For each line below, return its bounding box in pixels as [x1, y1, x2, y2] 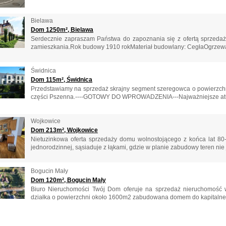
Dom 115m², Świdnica [31, 76, 92, 84]
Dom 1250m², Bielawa [31, 26, 93, 33]
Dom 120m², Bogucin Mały [31, 177, 106, 184]
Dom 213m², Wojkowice [31, 126, 98, 134]
